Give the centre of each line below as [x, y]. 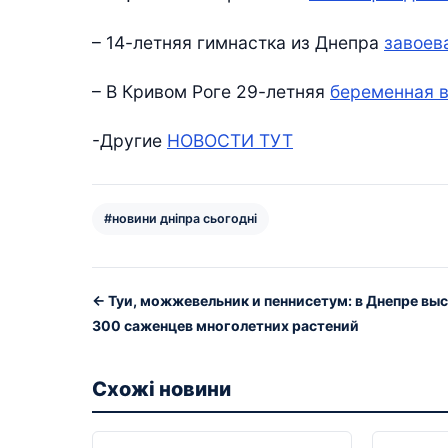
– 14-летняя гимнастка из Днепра [238, 42]
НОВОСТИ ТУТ [230, 140]
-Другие [129, 140]
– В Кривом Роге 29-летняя [211, 91]
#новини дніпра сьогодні [180, 218]
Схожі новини [161, 389]
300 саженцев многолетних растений [225, 325]
